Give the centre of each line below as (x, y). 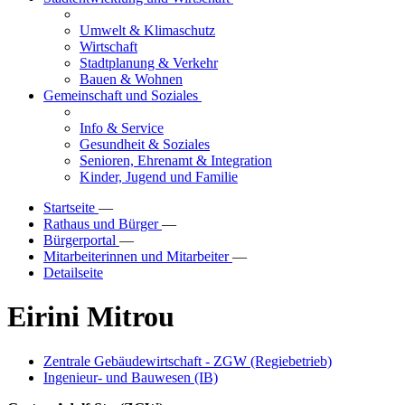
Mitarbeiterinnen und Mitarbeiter (138, 256)
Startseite (71, 207)
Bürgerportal (81, 240)
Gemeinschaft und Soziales (122, 95)
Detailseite (73, 273)
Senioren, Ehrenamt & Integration (176, 160)
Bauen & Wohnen (131, 79)
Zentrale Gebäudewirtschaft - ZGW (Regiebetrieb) (188, 361)
